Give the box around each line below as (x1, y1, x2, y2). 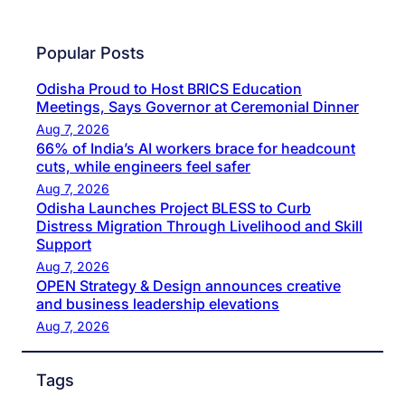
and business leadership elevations (36, 295, 279, 314)
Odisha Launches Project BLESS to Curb (36, 199, 311, 218)
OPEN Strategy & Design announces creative (36, 277, 341, 296)
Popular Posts (36, 42, 145, 62)
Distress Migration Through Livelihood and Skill (36, 217, 363, 236)
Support (36, 235, 91, 254)
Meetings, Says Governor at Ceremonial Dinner (36, 98, 359, 117)
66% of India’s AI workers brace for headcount (36, 139, 355, 158)
